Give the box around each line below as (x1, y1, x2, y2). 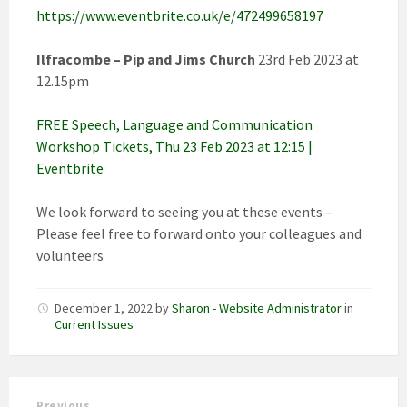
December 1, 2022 (55, 300, 155, 317)
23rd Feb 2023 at (255, 50, 359, 69)
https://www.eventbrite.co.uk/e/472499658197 (36, 6, 323, 25)
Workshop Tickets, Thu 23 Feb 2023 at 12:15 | (36, 137, 313, 156)
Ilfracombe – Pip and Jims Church (36, 50, 255, 69)
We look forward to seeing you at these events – (36, 203, 333, 222)
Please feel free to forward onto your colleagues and (36, 224, 362, 243)
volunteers (36, 246, 104, 265)
